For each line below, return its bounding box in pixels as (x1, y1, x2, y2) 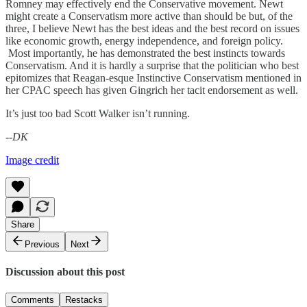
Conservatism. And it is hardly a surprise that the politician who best (5, 59, 299, 71)
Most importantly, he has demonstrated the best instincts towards (5, 47, 285, 59)
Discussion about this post (5, 266, 125, 278)
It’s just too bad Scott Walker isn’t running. (5, 107, 190, 119)
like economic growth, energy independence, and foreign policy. (5, 34, 283, 47)
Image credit (5, 153, 59, 166)
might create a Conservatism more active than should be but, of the (5, 10, 293, 22)
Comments (11, 295, 54, 306)
